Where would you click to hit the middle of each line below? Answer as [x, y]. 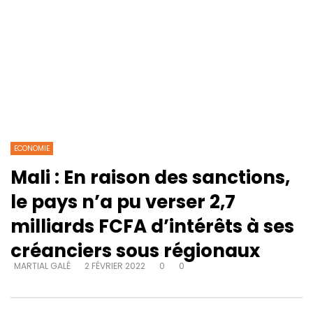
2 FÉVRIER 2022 [115, 266]
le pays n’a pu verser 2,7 [123, 202]
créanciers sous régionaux [135, 251]
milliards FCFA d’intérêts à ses [152, 227]
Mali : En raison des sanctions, [150, 178]
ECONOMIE [32, 149]
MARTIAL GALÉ [42, 266]
